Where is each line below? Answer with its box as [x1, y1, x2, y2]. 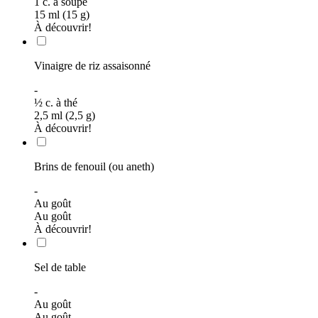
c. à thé [45, 96, 77, 109]
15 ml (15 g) [34, 8, 89, 21]
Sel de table [34, 261, 86, 273]
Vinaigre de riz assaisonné [34, 59, 150, 72]
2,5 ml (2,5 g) [34, 109, 95, 121]
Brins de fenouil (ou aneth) [34, 160, 154, 172]
